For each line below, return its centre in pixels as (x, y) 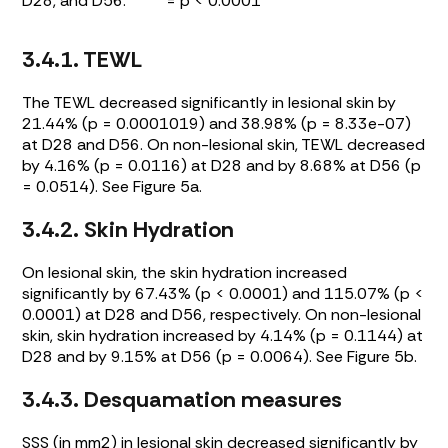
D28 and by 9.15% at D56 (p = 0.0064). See (185, 357)
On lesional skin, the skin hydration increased (185, 273)
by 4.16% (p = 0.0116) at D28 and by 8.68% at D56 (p (222, 166)
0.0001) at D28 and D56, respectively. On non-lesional (222, 315)
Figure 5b (381, 357)
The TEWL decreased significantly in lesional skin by (209, 103)
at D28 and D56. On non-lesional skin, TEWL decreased (224, 145)
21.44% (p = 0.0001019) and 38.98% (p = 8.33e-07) (217, 124)
